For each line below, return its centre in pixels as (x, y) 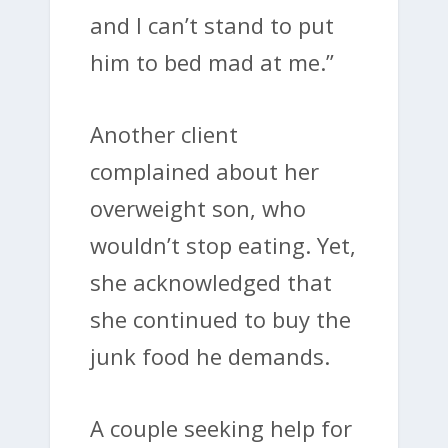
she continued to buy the (220, 318)
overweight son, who (198, 207)
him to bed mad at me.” (212, 61)
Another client (164, 133)
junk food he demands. (210, 355)
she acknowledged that (211, 281)
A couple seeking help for (221, 428)
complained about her (204, 170)
